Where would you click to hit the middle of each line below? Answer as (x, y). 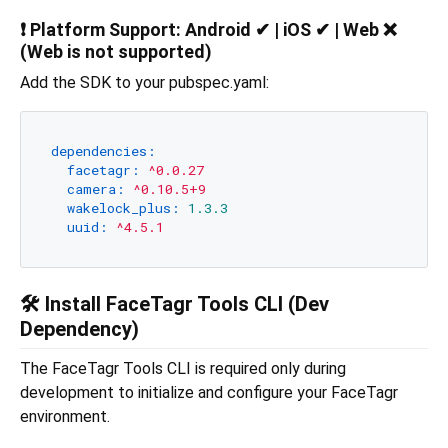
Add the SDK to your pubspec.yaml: (144, 83)
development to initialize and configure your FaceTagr (209, 392)
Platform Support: (105, 30)
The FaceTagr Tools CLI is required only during (183, 368)
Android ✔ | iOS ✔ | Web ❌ (289, 30)
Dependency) (79, 328)
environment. (65, 416)
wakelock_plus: (123, 207)
